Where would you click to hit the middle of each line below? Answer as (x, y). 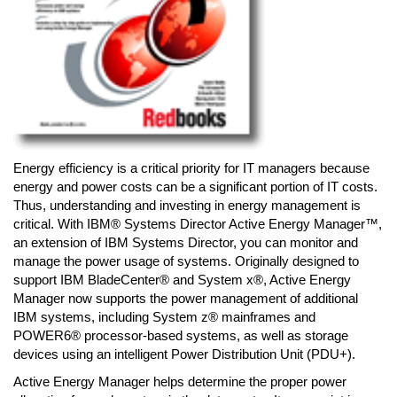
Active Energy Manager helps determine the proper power (180, 381)
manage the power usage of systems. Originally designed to (186, 261)
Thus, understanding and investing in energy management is (187, 205)
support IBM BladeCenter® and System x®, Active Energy (182, 280)
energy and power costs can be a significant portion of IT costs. (195, 187)
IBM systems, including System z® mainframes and (164, 317)
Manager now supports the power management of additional (186, 298)
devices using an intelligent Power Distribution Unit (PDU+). (184, 354)
